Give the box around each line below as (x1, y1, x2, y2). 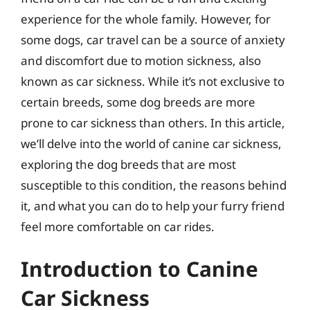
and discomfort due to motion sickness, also (21, 52, 261, 69)
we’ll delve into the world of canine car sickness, (21, 135, 282, 152)
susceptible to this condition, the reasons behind (21, 176, 286, 193)
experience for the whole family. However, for (21, 10, 271, 27)
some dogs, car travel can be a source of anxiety (21, 31, 285, 48)
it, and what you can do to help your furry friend (21, 197, 284, 214)
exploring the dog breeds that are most (21, 156, 236, 172)
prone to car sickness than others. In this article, (21, 114, 285, 131)
